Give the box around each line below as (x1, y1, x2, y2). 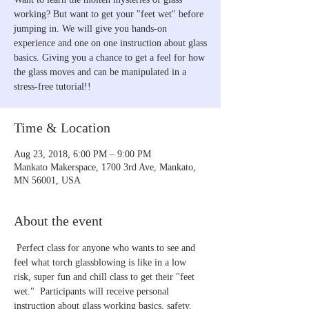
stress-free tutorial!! (14, 81, 91, 92)
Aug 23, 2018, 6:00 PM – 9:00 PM (14, 148, 151, 159)
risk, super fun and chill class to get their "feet (14, 271, 197, 282)
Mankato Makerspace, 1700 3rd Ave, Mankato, (14, 161, 196, 172)
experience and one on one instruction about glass (14, 37, 207, 48)
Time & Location (14, 119, 110, 135)
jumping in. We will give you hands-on (14, 23, 167, 34)
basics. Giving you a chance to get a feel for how (14, 52, 205, 63)
